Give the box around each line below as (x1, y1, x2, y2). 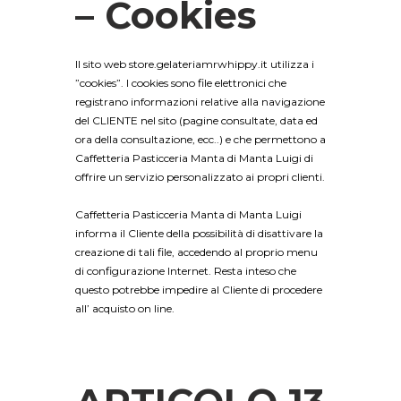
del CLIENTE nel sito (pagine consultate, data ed (75, 114, 318, 128)
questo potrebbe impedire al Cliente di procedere (75, 282, 322, 296)
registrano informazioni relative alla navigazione (75, 95, 325, 109)
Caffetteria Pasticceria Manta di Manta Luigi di (75, 151, 313, 166)
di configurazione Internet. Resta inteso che (75, 263, 296, 277)
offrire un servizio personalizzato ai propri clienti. (75, 170, 325, 184)
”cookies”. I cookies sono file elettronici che (75, 76, 286, 90)
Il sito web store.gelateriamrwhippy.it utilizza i (75, 57, 314, 72)
